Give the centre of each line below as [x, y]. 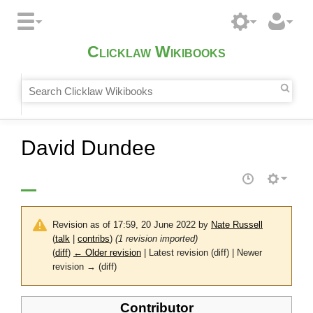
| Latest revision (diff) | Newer [202, 253]
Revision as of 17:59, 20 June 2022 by [132, 225]
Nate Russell [237, 225]
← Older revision [107, 253]
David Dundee [88, 147]
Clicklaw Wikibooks [156, 52]
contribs [94, 239]
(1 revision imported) [156, 239]
